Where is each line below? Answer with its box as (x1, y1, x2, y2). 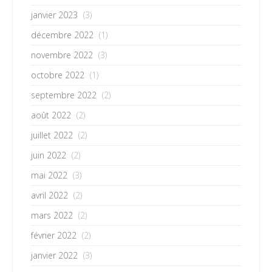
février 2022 (31, 229, 76, 241)
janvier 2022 (31, 249, 78, 261)
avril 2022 (31, 189, 68, 201)
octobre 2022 (31, 69, 84, 81)
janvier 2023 (31, 8, 78, 21)
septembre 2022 (31, 89, 97, 101)
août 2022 (31, 109, 71, 121)
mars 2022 (31, 209, 73, 221)
